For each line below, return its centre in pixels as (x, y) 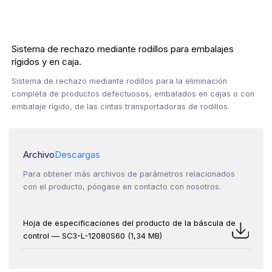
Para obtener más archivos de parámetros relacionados (129, 174)
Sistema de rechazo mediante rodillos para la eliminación (120, 81)
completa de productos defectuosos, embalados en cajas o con (133, 93)
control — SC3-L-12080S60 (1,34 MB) (93, 236)
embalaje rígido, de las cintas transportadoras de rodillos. (121, 106)
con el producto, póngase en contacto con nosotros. (122, 186)
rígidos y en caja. (47, 62)
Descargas (78, 155)
